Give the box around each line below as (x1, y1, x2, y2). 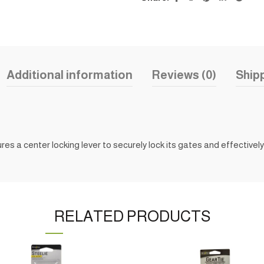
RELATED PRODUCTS (54, 207, 210, 225)
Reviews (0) (151, 68, 216, 81)
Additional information (6, 68, 133, 81)
